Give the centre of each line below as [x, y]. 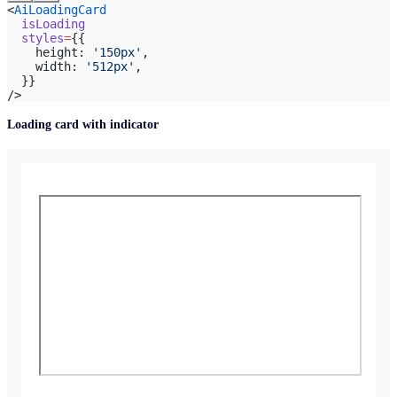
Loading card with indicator [83, 125]
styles [35, 38]
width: [46, 66]
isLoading [46, 23]
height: [50, 52]
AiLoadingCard [60, 9]
